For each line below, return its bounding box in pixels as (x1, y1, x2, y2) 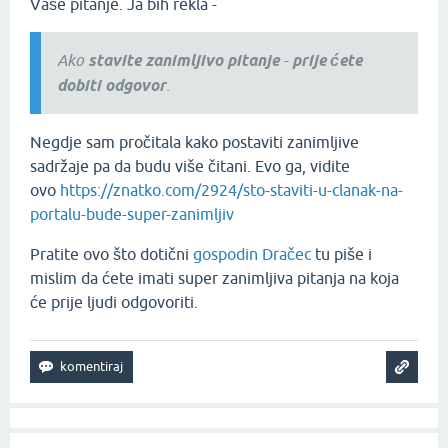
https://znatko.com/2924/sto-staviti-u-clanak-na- (60, 181, 403, 200)
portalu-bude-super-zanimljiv (30, 205, 234, 224)
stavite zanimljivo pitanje (88, 51, 279, 71)
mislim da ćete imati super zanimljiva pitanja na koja (30, 269, 399, 288)
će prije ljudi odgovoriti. (30, 293, 202, 312)
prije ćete (292, 51, 362, 71)
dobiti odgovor (57, 76, 166, 96)
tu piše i (311, 245, 372, 264)
